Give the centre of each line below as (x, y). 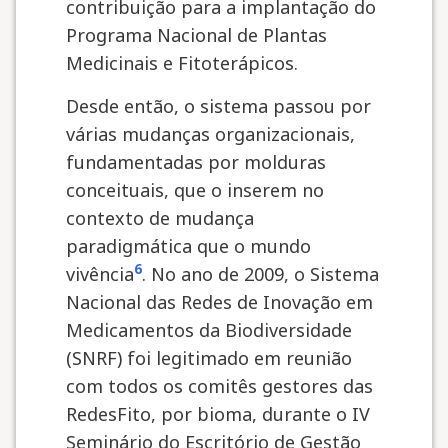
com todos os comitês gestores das (219, 386)
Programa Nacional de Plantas (196, 35)
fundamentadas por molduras (196, 162)
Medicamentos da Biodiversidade (209, 330)
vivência (100, 274)
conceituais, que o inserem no (195, 190)
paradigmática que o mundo (188, 246)
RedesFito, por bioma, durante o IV (218, 414)
